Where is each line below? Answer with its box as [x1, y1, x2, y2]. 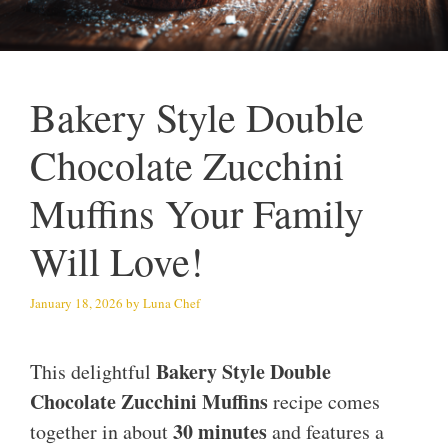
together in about [30, 418, 173, 446]
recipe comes [268, 388, 380, 416]
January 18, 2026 [30, 293, 123, 312]
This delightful [30, 358, 156, 386]
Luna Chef [143, 293, 200, 312]
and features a [267, 418, 384, 446]
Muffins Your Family [30, 186, 364, 240]
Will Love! [30, 234, 203, 288]
